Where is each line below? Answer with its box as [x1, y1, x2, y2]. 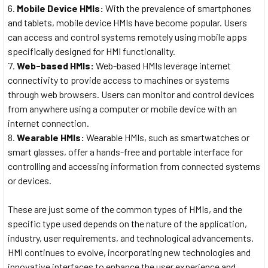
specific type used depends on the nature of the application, [8, 217, 247, 229]
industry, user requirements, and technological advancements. [8, 232, 254, 243]
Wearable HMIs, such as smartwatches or [84, 131, 249, 143]
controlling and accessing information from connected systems [8, 160, 260, 172]
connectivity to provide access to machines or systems [8, 74, 230, 86]
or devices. [8, 174, 51, 186]
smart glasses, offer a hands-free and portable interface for [8, 145, 243, 157]
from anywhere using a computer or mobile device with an [8, 102, 237, 114]
